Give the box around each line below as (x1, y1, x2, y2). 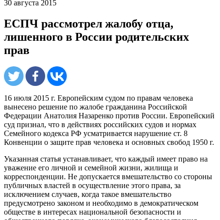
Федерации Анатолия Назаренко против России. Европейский (4, 111, 215, 120)
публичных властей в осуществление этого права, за (4, 181, 181, 190)
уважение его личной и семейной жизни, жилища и (4, 164, 178, 172)
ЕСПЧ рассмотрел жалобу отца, (4, 17, 173, 30)
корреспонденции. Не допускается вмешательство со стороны (4, 172, 212, 181)
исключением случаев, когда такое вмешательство (4, 190, 171, 199)
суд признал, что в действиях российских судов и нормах (4, 120, 196, 129)
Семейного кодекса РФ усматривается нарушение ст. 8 (4, 129, 188, 138)
